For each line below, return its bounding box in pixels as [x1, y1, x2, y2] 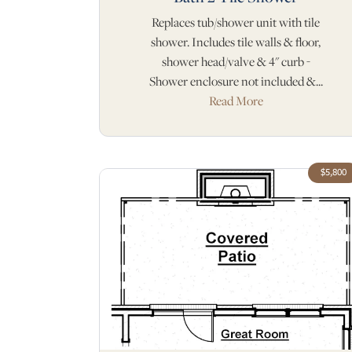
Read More [208, 92, 263, 109]
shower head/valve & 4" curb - [161, 53, 310, 70]
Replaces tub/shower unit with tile [152, 13, 320, 31]
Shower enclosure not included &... [148, 72, 323, 90]
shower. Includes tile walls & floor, [151, 33, 321, 50]
